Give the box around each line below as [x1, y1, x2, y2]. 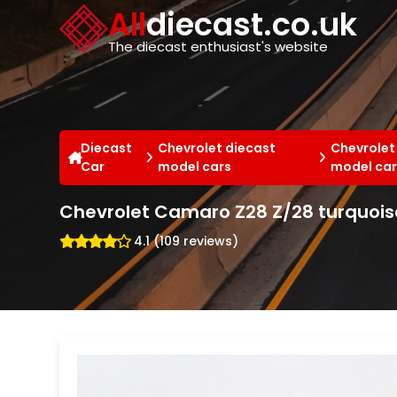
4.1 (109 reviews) [134, 231, 239, 250]
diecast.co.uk [146, 3, 358, 46]
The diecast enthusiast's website [108, 37, 329, 56]
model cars [157, 157, 231, 175]
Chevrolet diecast [157, 138, 276, 157]
